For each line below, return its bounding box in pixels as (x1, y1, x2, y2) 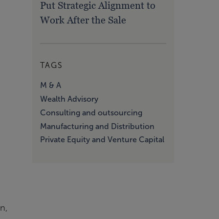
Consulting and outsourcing (40, 108, 142, 117)
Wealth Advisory (40, 95, 98, 103)
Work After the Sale (40, 14, 126, 26)
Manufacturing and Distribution (40, 122, 154, 131)
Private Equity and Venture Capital (40, 135, 164, 144)
